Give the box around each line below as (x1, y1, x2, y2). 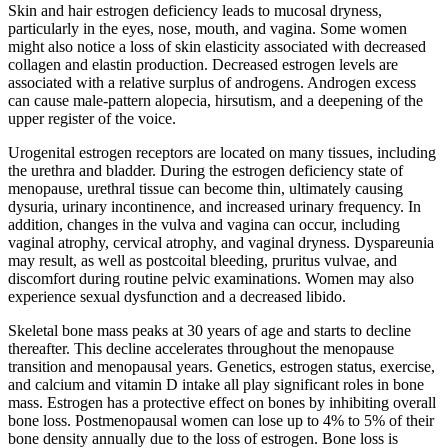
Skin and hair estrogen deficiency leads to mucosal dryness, (8, 2, 382, 20)
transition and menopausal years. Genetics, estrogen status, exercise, (8, 358, 435, 376)
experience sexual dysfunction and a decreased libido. (8, 288, 346, 306)
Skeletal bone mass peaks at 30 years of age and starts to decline (8, 322, 411, 340)
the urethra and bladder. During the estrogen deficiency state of (8, 162, 403, 180)
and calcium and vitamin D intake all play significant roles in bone (8, 376, 424, 394)
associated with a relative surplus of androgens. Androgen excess (8, 74, 416, 92)
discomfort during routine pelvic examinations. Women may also (8, 270, 414, 288)
